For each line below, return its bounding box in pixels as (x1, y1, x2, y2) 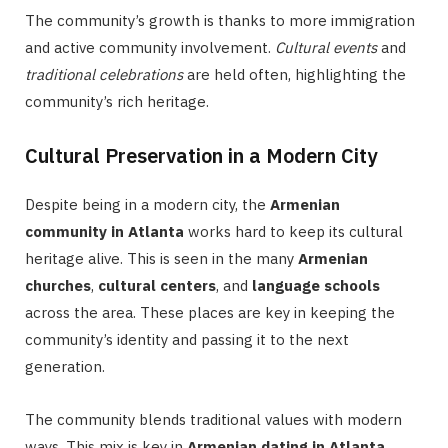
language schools (252, 275, 380, 295)
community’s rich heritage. (25, 91, 209, 111)
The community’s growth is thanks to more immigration (25, 10, 415, 30)
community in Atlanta (25, 221, 184, 241)
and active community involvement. (25, 37, 275, 57)
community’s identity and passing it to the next (25, 329, 349, 349)
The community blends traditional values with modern (25, 409, 402, 429)
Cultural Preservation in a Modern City (25, 141, 377, 169)
